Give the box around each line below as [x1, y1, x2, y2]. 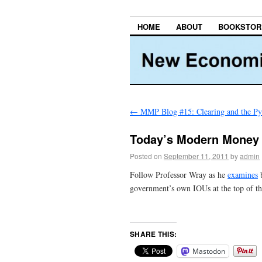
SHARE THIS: [130, 228, 177, 239]
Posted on [130, 150, 162, 161]
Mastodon [192, 246, 225, 256]
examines [227, 168, 258, 180]
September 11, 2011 [164, 150, 229, 161]
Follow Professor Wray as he [130, 168, 227, 180]
